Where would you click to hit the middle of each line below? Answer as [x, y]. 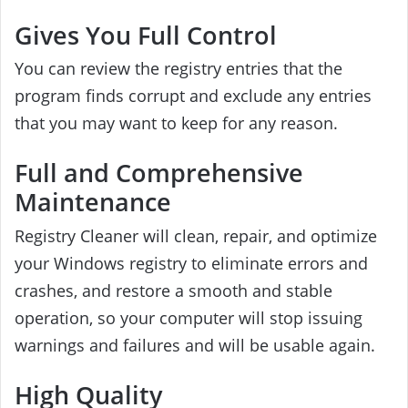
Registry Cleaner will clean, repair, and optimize [196, 235]
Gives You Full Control [146, 35]
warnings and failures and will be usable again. [195, 345]
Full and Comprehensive [159, 173]
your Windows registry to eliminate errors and [191, 263]
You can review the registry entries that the [178, 68]
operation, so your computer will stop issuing [189, 317]
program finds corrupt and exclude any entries [193, 95]
